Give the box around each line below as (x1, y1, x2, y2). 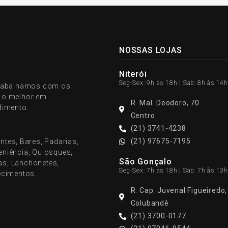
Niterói (119, 69, 147, 79)
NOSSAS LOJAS (119, 45, 182, 55)
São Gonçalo (119, 157, 172, 166)
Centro (130, 111, 155, 120)
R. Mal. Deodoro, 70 (130, 99, 199, 107)
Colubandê (130, 199, 169, 207)
